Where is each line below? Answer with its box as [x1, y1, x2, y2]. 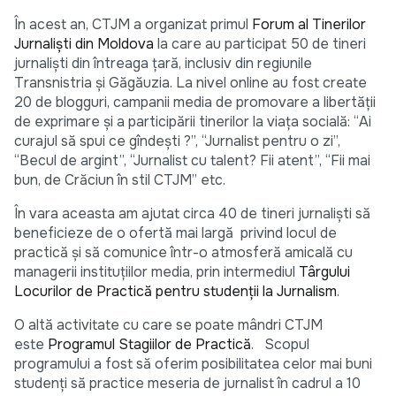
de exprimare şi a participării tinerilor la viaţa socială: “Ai [14, 112, 371, 132]
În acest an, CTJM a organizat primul [14, 15, 252, 34]
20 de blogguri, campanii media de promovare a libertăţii [14, 93, 376, 112]
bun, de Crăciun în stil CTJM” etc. [14, 171, 225, 190]
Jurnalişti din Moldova [14, 34, 154, 54]
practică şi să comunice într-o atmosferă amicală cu [14, 243, 353, 263]
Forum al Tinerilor [252, 15, 366, 34]
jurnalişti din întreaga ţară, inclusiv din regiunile [14, 54, 312, 73]
